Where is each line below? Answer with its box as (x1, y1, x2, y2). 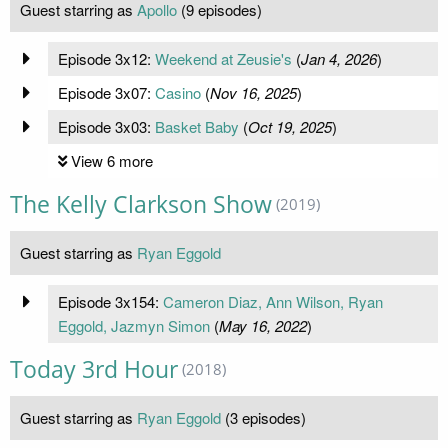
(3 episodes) (221, 406, 306, 428)
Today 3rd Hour (10, 353, 178, 385)
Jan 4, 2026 (300, 47, 377, 69)
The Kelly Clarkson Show (10, 188, 272, 220)
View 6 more (70, 149, 153, 171)
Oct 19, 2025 (247, 115, 332, 137)
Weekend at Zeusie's (154, 47, 292, 69)
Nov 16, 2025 (209, 81, 297, 103)
